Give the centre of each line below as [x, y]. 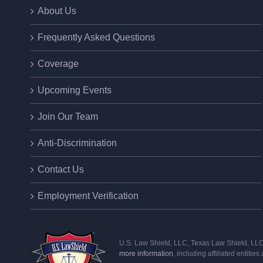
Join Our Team [68, 116]
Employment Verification [88, 195]
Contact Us [61, 169]
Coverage [58, 63]
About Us [57, 11]
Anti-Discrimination [77, 143]
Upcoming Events [75, 90]
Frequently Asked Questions [96, 37]
